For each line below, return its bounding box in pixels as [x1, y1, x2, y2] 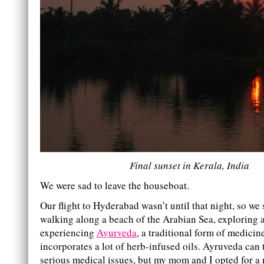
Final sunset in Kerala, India [126, 158, 249, 172]
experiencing [40, 225, 97, 239]
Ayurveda [97, 225, 137, 239]
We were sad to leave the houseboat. [40, 178, 189, 192]
